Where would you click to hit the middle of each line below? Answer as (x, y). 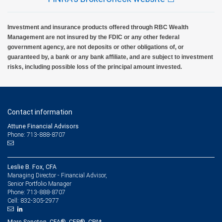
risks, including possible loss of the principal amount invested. (95, 67)
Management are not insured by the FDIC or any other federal (93, 37)
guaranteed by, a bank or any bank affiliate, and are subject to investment (110, 57)
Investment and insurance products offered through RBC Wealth (98, 27)
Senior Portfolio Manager (39, 183)
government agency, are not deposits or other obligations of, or (96, 47)
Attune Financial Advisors (43, 126)
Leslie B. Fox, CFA (32, 166)
